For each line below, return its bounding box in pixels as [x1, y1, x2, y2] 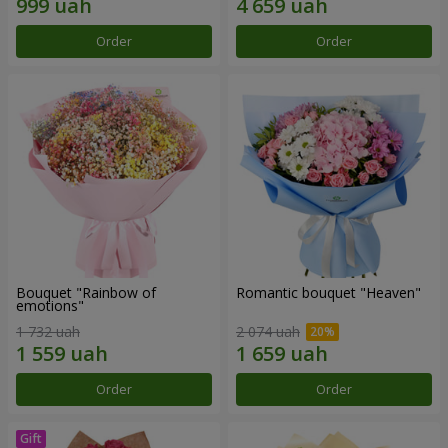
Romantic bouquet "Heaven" [236, 282, 421, 302]
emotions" [16, 295, 84, 315]
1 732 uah [16, 321, 80, 341]
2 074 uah [236, 321, 300, 341]
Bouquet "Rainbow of [16, 282, 156, 302]
